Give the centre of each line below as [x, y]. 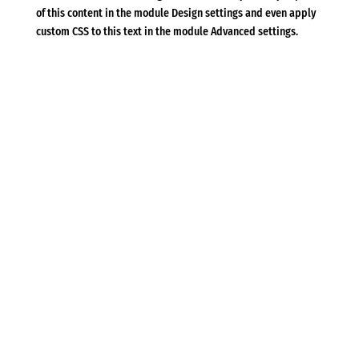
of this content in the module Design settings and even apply [176, 13]
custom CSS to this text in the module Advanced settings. [167, 31]
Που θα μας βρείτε [125, 263]
